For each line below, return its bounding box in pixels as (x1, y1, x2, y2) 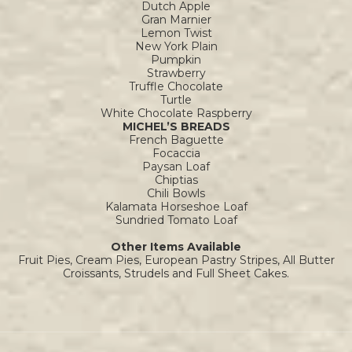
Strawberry (146, 66, 206, 81)
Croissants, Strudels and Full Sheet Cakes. (63, 266, 289, 281)
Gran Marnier (141, 13, 211, 27)
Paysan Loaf (142, 159, 210, 174)
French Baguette (128, 133, 224, 148)
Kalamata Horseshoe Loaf (104, 200, 247, 214)
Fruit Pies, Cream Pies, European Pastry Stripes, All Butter (17, 253, 335, 268)
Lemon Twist (140, 26, 212, 41)
